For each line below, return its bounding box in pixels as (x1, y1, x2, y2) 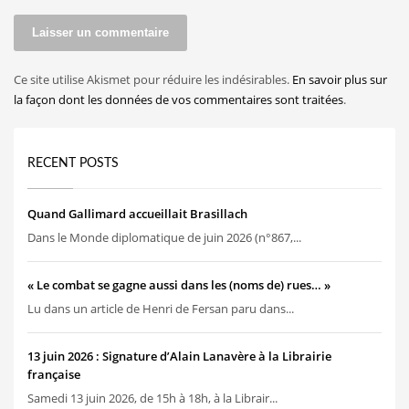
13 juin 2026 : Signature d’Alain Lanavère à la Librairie (27, 347, 331, 364)
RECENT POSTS (27, 156, 119, 170)
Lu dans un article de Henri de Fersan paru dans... (27, 299, 294, 317)
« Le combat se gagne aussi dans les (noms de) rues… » (27, 276, 330, 293)
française (27, 365, 80, 383)
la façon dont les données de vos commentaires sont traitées (14, 90, 343, 108)
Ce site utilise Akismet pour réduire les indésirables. (14, 70, 292, 88)
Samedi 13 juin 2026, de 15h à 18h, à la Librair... (27, 389, 278, 406)
